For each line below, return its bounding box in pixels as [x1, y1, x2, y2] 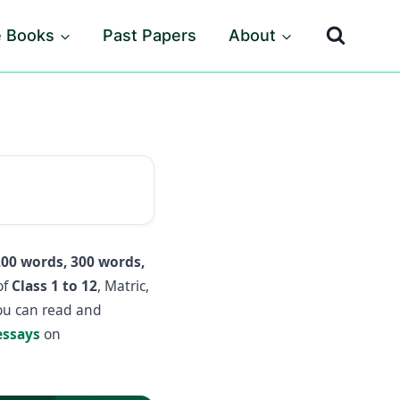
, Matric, [97, 276, 149, 296]
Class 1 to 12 [12, 276, 97, 296]
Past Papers [103, 26, 197, 45]
